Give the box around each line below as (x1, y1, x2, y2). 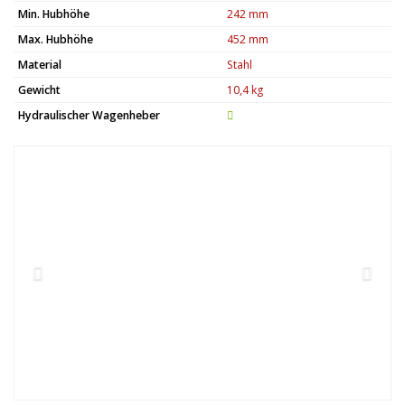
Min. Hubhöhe (18, 6, 89, 22)
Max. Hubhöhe (18, 32, 93, 47)
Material (18, 57, 61, 72)
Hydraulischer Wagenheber (18, 108, 160, 123)
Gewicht (18, 82, 61, 98)
